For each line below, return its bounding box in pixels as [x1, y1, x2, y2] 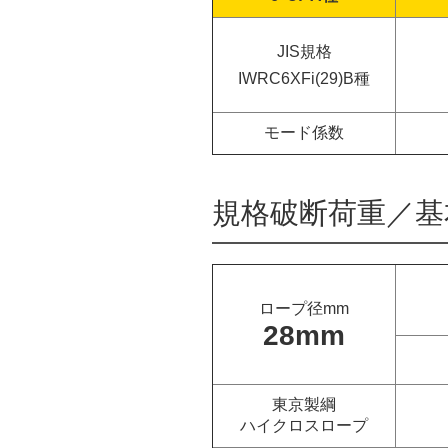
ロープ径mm [259, 300, 349, 317]
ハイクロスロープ [240, 417, 368, 434]
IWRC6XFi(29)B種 [238, 70, 370, 87]
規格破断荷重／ [212, 197, 415, 229]
